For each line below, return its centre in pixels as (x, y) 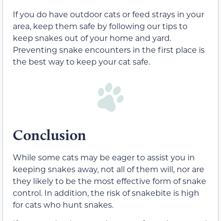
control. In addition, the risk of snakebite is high (106, 192)
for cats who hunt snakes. (63, 204)
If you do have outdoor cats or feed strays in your (109, 14)
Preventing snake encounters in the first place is (109, 49)
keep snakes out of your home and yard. (92, 37)
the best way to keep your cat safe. (81, 61)
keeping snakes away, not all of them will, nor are (109, 169)
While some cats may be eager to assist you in (104, 157)
